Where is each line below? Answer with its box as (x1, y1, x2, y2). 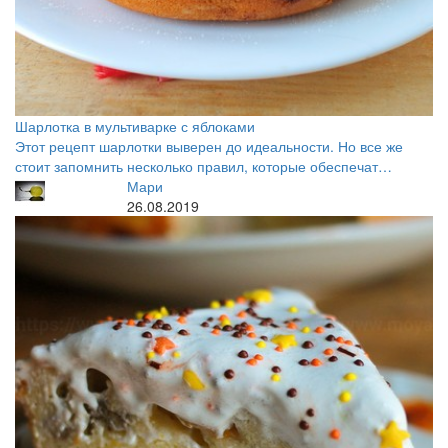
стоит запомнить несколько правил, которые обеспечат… (15, 156, 392, 176)
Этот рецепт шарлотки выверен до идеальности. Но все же (15, 136, 403, 156)
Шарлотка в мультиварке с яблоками (15, 116, 255, 136)
